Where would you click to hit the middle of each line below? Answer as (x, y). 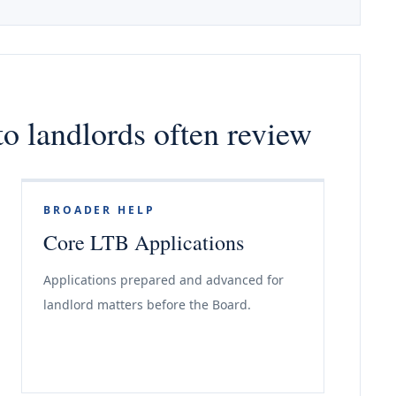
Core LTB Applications (144, 242)
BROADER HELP (99, 210)
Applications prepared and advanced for (164, 280)
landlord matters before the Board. (147, 305)
